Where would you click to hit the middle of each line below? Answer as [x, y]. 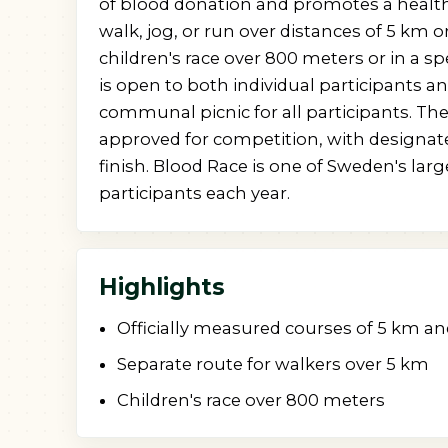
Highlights [162, 286]
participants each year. [194, 193]
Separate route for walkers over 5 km [273, 363]
